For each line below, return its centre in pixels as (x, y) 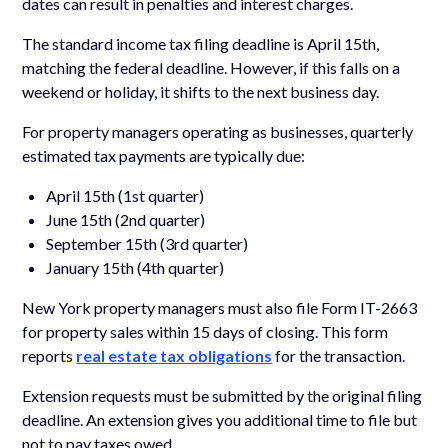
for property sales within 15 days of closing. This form (205, 331)
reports (49, 355)
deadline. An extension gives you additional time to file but (220, 419)
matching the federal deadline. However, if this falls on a (211, 67)
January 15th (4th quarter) (135, 267)
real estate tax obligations (174, 355)
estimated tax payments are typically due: (164, 155)
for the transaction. (339, 355)
